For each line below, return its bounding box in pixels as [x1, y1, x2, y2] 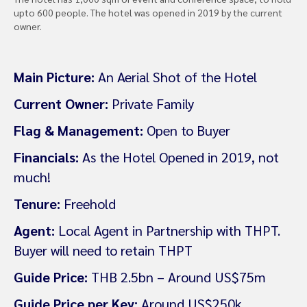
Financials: [14, 148, 79, 167]
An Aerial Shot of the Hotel [95, 68, 257, 86]
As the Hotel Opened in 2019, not [79, 148, 279, 167]
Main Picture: [14, 68, 95, 86]
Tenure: [14, 195, 60, 213]
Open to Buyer [143, 121, 230, 140]
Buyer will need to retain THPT [14, 241, 193, 260]
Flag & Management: [14, 121, 143, 140]
